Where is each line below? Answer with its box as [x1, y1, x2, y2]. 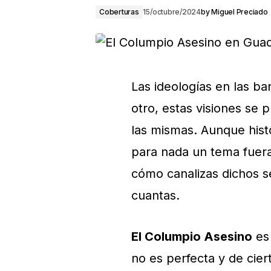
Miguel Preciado [211, 7, 268, 16]
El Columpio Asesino [131, 229, 252, 244]
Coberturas [99, 7, 139, 16]
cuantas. [131, 188, 180, 203]
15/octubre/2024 [142, 7, 201, 16]
